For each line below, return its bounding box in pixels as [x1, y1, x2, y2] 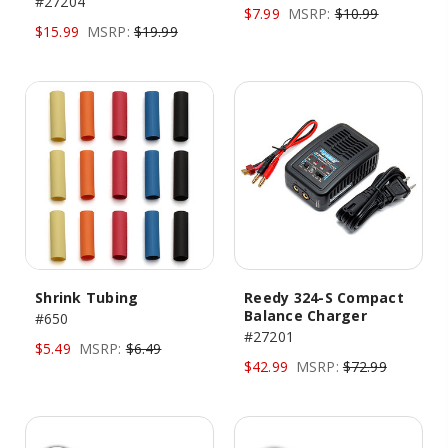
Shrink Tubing [35, 288, 139, 307]
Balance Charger [244, 306, 367, 325]
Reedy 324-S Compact [244, 288, 404, 307]
